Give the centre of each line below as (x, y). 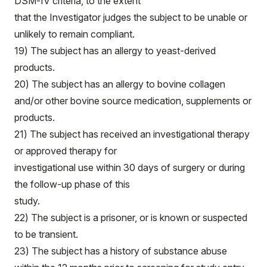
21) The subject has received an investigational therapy (132, 134)
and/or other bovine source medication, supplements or (133, 101)
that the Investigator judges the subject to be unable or (131, 17)
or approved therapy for (66, 151)
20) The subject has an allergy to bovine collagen (120, 84)
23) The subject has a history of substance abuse (121, 251)
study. (27, 201)
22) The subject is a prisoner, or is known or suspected (131, 218)
